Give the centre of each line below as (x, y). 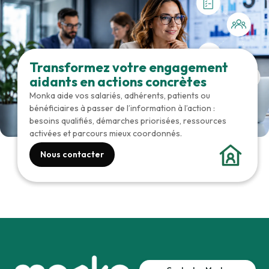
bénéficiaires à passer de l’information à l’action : (122, 108)
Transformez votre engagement (129, 67)
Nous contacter (72, 155)
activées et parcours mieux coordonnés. (106, 133)
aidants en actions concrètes (118, 81)
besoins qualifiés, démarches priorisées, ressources (128, 120)
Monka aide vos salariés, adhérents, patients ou (120, 95)
